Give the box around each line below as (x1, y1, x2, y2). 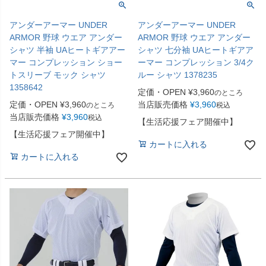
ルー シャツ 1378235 (138, 70, 217, 80)
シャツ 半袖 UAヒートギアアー (9, 45, 125, 55)
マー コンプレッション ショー (9, 58, 122, 68)
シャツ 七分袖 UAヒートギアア (138, 45, 254, 55)
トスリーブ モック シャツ (9, 70, 106, 80)
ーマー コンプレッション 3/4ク (138, 58, 254, 68)
